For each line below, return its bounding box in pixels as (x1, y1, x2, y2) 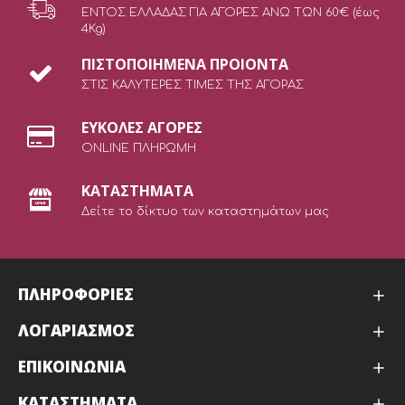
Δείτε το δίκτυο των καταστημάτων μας (81, 204, 329, 218)
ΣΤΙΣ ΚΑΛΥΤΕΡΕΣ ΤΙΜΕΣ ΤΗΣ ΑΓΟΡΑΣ (81, 78, 304, 91)
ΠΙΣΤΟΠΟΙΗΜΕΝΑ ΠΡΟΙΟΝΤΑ (81, 53, 288, 74)
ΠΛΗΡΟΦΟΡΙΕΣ (18, 284, 134, 305)
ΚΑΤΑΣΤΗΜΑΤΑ (81, 180, 193, 201)
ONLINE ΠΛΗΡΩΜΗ (81, 141, 196, 155)
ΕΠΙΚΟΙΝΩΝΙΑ (18, 356, 126, 377)
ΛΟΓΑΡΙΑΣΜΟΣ (18, 320, 135, 341)
